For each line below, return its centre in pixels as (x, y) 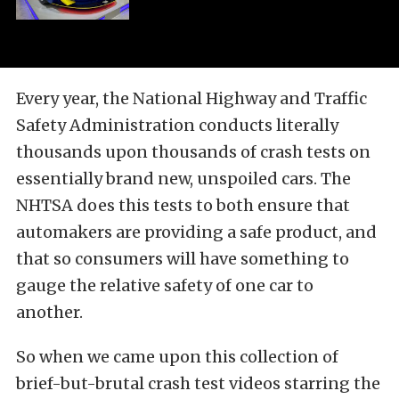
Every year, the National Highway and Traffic (191, 99)
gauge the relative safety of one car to (165, 286)
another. (49, 313)
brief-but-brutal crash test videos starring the (198, 384)
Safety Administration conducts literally (177, 126)
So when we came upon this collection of (177, 357)
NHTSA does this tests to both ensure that (183, 206)
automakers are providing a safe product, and (196, 232)
